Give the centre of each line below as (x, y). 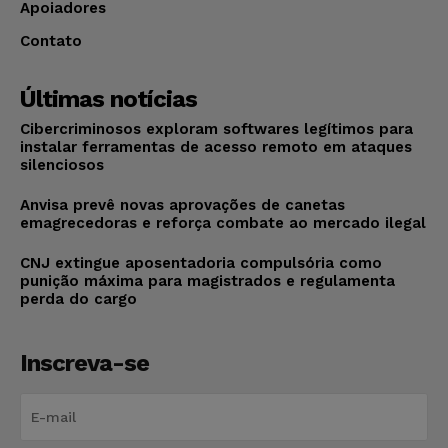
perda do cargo (78, 298)
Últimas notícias (108, 98)
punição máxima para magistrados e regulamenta (207, 280)
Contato (51, 40)
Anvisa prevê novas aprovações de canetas (182, 204)
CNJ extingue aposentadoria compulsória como (201, 262)
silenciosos (62, 164)
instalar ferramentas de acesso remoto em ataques (216, 146)
